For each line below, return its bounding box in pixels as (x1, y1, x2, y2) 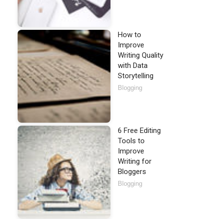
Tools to (118, 136, 145, 145)
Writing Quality (118, 51, 163, 60)
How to (118, 30, 141, 39)
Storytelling (118, 71, 153, 80)
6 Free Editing (118, 126, 161, 135)
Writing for (118, 157, 152, 166)
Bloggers (118, 167, 146, 176)
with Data (118, 61, 148, 70)
